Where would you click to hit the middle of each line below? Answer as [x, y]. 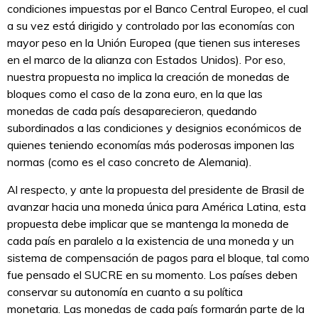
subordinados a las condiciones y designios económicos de [154, 128]
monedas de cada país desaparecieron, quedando [132, 111]
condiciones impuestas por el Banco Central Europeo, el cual [158, 9]
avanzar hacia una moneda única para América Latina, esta [157, 207]
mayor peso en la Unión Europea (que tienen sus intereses [154, 43]
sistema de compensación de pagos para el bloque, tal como [158, 258]
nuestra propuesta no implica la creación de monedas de [148, 77]
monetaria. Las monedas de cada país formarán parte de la [156, 309]
